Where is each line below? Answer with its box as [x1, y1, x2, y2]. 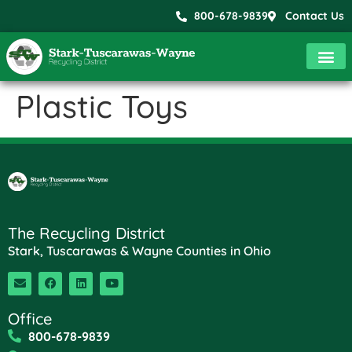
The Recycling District [8, 223, 165, 244]
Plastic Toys [16, 86, 188, 126]
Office [8, 308, 52, 328]
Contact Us [285, 9, 344, 23]
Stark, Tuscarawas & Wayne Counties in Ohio [8, 243, 271, 259]
